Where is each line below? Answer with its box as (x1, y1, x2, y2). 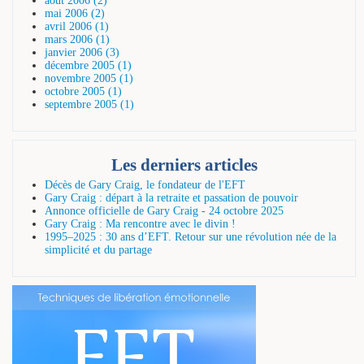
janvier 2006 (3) (45, 45, 119, 58)
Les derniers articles (110, 154, 258, 175)
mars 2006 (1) (45, 32, 110, 45)
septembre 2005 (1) (45, 97, 134, 110)
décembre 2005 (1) (45, 58, 132, 71)
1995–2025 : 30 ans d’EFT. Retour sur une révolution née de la (45, 231, 336, 244)
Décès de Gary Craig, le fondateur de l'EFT (45, 179, 245, 192)
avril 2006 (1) (45, 19, 109, 32)
